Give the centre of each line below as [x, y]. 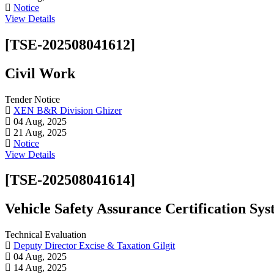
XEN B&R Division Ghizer [68, 110]
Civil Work [40, 73]
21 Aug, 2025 [39, 132]
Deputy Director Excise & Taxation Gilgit [94, 246]
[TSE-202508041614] [70, 180]
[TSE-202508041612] [70, 44]
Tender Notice [34, 99]
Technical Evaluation [47, 235]
